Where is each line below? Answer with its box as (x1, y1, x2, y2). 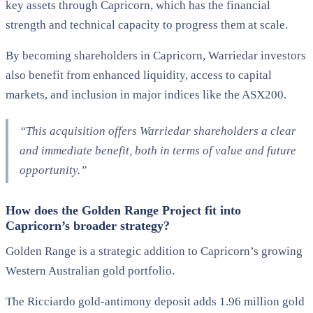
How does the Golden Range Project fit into (6, 203, 241, 217)
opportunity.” (20, 163, 87, 177)
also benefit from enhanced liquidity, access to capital (6, 68, 272, 82)
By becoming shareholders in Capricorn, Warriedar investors (6, 48, 306, 62)
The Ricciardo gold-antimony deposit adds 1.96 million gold (6, 294, 305, 308)
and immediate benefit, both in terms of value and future (20, 143, 296, 157)
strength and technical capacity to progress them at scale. (6, 17, 288, 31)
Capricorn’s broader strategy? (6, 218, 170, 233)
